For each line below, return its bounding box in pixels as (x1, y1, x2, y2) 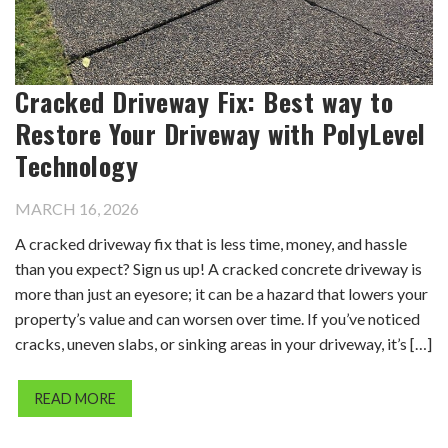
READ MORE (34, 389, 116, 407)
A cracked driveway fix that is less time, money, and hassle (15, 233, 407, 253)
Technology (15, 145, 139, 184)
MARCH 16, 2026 (15, 198, 139, 218)
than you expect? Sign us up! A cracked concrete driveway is (15, 258, 422, 278)
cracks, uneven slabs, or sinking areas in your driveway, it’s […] (15, 333, 432, 353)
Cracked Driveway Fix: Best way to (15, 81, 394, 120)
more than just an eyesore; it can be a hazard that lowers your (15, 283, 428, 303)
